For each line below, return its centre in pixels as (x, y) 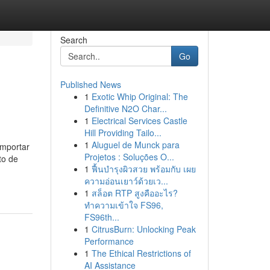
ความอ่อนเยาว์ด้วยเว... (126, 181)
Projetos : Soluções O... (129, 157)
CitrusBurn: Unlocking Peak (143, 229)
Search (74, 40)
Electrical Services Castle (139, 121)
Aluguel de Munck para (135, 145)
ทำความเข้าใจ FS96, (124, 205)
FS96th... (102, 217)
